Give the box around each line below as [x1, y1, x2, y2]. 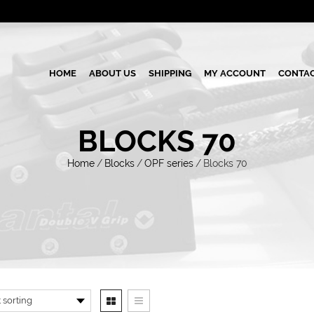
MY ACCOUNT [204, 68, 266, 78]
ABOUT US [89, 68, 136, 78]
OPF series [144, 158, 193, 169]
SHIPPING [149, 68, 191, 78]
